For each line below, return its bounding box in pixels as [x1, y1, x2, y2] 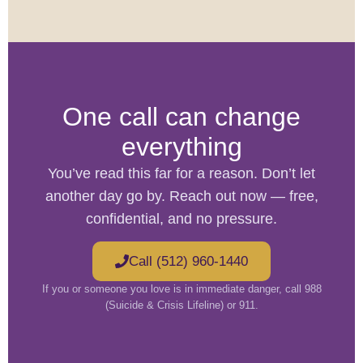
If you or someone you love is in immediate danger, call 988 [41, 283, 322, 296]
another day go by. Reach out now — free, [45, 188, 318, 204]
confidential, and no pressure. [86, 211, 277, 227]
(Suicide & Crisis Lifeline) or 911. [105, 299, 258, 312]
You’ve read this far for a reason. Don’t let [48, 165, 315, 181]
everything [121, 132, 242, 161]
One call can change [62, 102, 301, 131]
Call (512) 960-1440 [129, 254, 248, 270]
